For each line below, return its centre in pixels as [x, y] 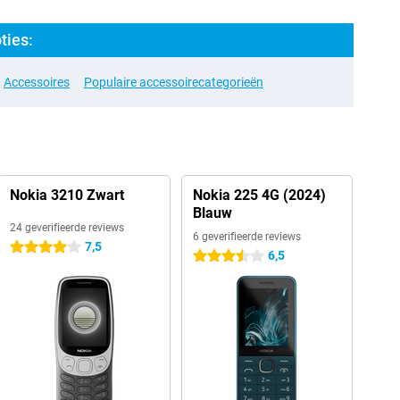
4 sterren [34, 247]
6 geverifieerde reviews [246, 237]
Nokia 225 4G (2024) [259, 195]
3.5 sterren [222, 256]
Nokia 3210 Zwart [67, 195]
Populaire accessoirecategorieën [174, 82]
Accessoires [37, 82]
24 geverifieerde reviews [67, 228]
